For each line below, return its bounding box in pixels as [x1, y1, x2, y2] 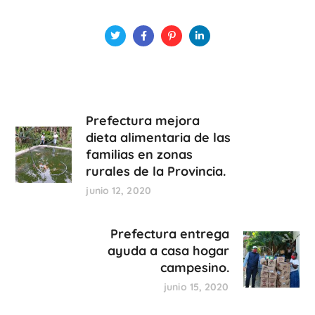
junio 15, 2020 [164, 280, 229, 293]
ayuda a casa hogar [107, 242, 229, 259]
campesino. [160, 259, 229, 276]
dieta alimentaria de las [86, 129, 231, 146]
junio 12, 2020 [86, 184, 151, 197]
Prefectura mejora [86, 112, 200, 129]
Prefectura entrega [110, 225, 229, 242]
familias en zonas [86, 146, 193, 162]
